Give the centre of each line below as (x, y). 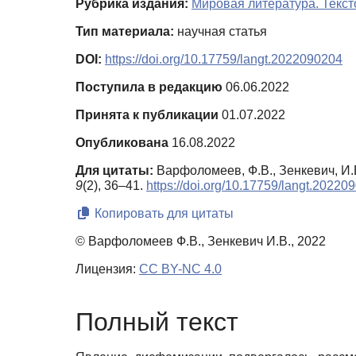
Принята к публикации (147, 115)
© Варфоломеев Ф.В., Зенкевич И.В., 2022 (201, 242)
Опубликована (122, 143)
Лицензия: (107, 269)
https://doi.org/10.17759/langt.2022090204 (224, 60)
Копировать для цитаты (163, 214)
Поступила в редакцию (149, 87)
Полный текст (157, 321)
